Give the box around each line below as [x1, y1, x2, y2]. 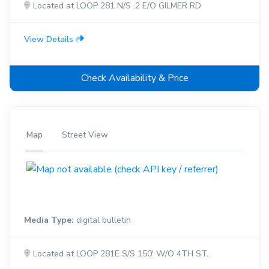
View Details [24, 34, 76, 46]
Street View [62, 129, 108, 141]
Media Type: [24, 214, 74, 226]
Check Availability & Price [80, 71, 189, 85]
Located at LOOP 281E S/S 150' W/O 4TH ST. [31, 248, 208, 260]
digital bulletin [74, 214, 131, 226]
